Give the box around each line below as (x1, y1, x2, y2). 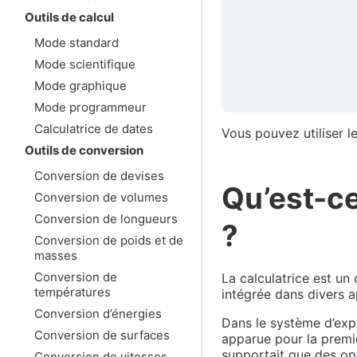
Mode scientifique (34, 56, 136, 72)
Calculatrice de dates (34, 120, 154, 136)
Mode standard (34, 34, 120, 50)
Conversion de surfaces (34, 327, 171, 343)
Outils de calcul (25, 10, 115, 25)
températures (34, 284, 112, 300)
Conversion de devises (34, 167, 165, 183)
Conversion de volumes (34, 189, 169, 205)
